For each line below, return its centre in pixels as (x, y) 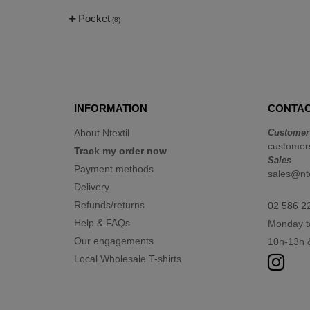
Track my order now (120, 151)
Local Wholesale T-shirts (128, 259)
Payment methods (114, 169)
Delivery (92, 187)
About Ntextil (102, 133)
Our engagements (114, 241)
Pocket (94, 18)
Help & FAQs (102, 223)
